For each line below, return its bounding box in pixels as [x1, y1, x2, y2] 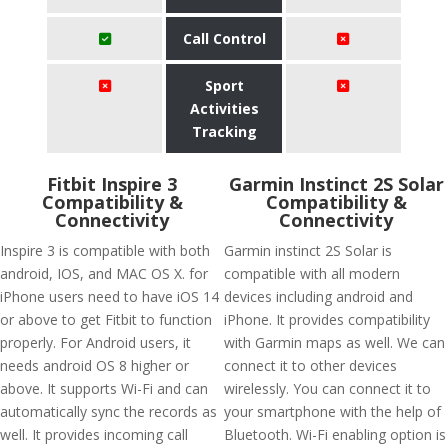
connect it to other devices [224, 356, 397, 375]
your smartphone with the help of [224, 402, 441, 421]
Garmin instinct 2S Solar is [224, 241, 392, 260]
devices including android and [224, 287, 413, 306]
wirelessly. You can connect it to [224, 379, 431, 398]
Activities [189, 99, 259, 118]
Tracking [191, 122, 257, 141]
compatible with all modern [224, 264, 400, 283]
